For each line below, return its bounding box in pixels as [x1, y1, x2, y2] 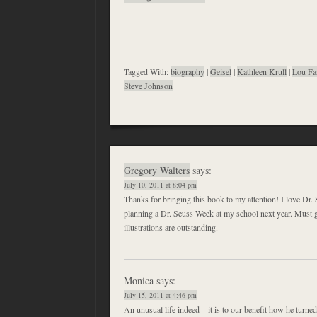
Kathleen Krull [237, 66, 287, 78]
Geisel [210, 66, 231, 78]
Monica [124, 274, 154, 288]
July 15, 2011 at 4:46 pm [124, 290, 197, 301]
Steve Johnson [124, 80, 173, 92]
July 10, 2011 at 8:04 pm [124, 180, 197, 190]
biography [171, 66, 204, 78]
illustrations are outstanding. [124, 221, 218, 234]
